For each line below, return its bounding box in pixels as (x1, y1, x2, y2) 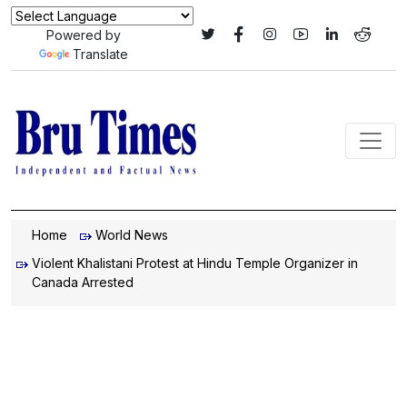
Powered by (45, 27, 121, 43)
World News (95, 227, 168, 243)
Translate (72, 46, 128, 62)
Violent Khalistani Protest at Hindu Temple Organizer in (32, 255, 358, 271)
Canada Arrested (32, 274, 134, 290)
